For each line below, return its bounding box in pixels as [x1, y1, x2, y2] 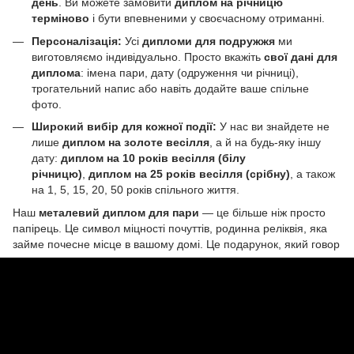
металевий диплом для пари [39, 205, 199, 219]
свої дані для [264, 50, 337, 63]
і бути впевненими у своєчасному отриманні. [89, 12, 325, 25]
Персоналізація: [32, 34, 122, 47]
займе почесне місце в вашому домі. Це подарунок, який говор [13, 237, 340, 250]
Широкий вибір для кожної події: [32, 120, 217, 134]
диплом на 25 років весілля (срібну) [88, 168, 290, 181]
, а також [290, 168, 335, 181]
